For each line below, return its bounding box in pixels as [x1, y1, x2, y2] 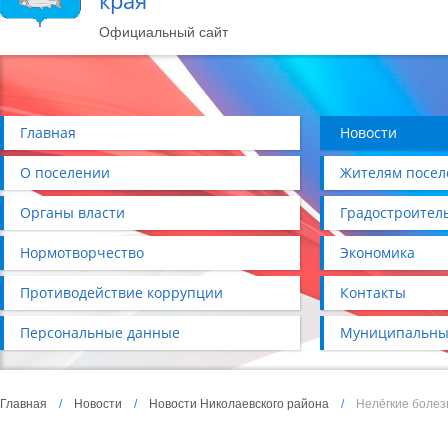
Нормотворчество [20, 243, 144, 262]
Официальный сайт [99, 24, 228, 40]
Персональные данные [20, 323, 180, 342]
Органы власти [20, 203, 125, 222]
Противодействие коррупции [20, 283, 223, 302]
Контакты [340, 283, 406, 302]
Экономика [340, 243, 415, 262]
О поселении [20, 163, 110, 182]
